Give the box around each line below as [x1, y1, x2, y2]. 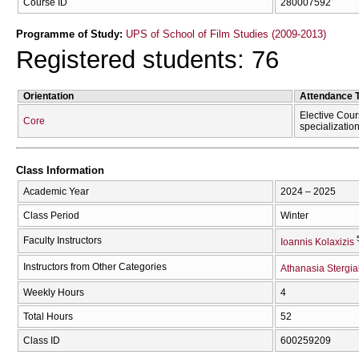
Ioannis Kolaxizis [280, 236, 354, 248]
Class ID [23, 334, 60, 346]
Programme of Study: [16, 27, 126, 40]
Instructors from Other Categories [23, 260, 167, 272]
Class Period [23, 209, 79, 221]
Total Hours [23, 310, 73, 322]
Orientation [23, 90, 74, 102]
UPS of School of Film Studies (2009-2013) [126, 27, 326, 40]
